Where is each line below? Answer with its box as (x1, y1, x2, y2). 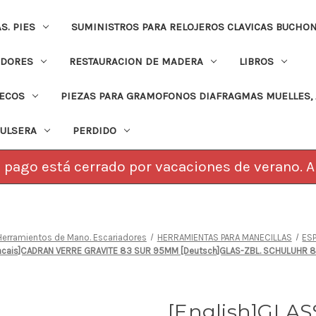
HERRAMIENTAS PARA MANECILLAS (157, 231, 292, 243)
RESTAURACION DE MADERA (68, 54, 203, 68)
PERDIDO (72, 123, 116, 137)
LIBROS (238, 54, 274, 68)
